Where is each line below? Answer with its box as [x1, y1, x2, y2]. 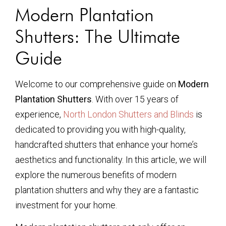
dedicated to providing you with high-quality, [15, 124, 186, 135]
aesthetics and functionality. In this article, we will [15, 154, 206, 165]
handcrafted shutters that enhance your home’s [15, 139, 198, 150]
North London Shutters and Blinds [63, 109, 194, 120]
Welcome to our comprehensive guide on [15, 79, 178, 89]
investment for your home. [15, 200, 117, 210]
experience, [15, 109, 63, 120]
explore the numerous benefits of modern [15, 169, 177, 180]
